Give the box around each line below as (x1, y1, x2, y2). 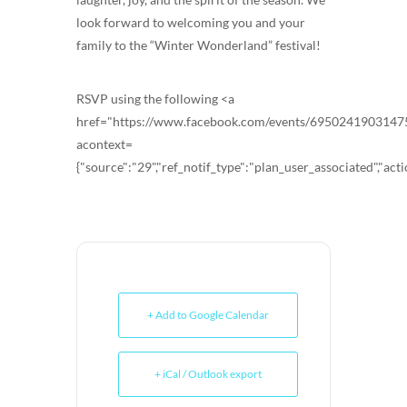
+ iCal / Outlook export (154, 367, 262, 382)
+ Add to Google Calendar (147, 308, 269, 323)
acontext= (76, 136, 133, 153)
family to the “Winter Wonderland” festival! (76, 37, 323, 54)
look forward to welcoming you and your (76, 15, 305, 31)
